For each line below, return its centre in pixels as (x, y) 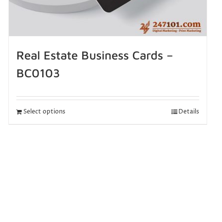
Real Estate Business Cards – (94, 55)
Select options (44, 112)
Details (189, 112)
